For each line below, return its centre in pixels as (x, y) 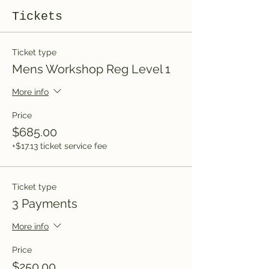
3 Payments (45, 204)
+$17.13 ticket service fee (59, 146)
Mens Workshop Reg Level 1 (91, 69)
